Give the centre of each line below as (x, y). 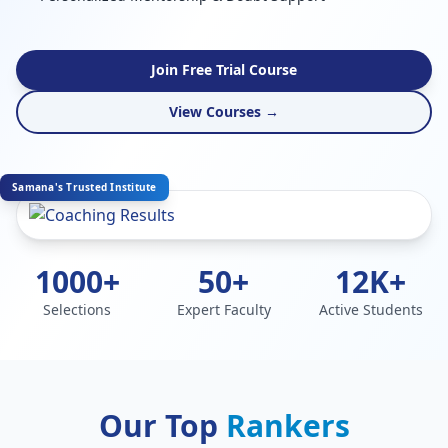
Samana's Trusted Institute (84, 187)
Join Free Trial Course (224, 69)
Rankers (287, 425)
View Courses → (224, 111)
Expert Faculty (223, 309)
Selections (77, 309)
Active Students (370, 309)
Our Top (162, 425)
